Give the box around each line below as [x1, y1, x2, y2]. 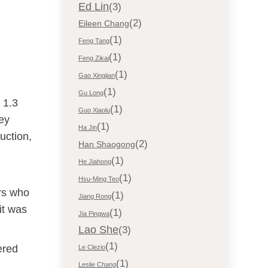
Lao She [78, 224, 118, 236]
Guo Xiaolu [78, 106, 110, 114]
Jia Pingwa [78, 210, 109, 217]
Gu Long [78, 89, 103, 96]
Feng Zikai [78, 54, 109, 62]
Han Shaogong [78, 139, 135, 149]
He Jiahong [78, 158, 111, 165]
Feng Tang [78, 37, 109, 44]
